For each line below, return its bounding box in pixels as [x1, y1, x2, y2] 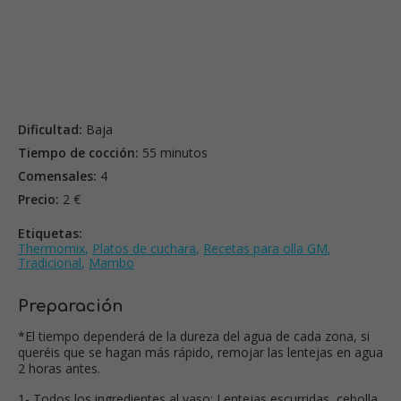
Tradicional [18, 254, 81, 272]
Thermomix [18, 240, 85, 258]
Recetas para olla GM [203, 240, 328, 258]
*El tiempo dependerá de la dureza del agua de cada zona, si [18, 328, 370, 346]
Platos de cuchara [92, 240, 196, 258]
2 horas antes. [18, 360, 100, 378]
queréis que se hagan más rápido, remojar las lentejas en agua [18, 344, 383, 362]
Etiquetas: [18, 225, 82, 243]
